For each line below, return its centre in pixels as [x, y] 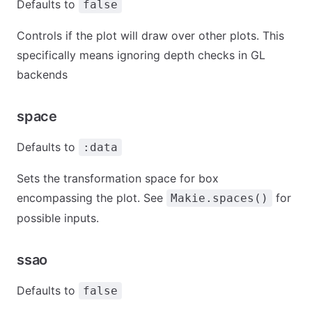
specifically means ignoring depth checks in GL [141, 55]
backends [42, 75]
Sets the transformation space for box [118, 178]
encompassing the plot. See [92, 198]
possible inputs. [58, 218]
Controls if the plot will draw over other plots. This [150, 36]
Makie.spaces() [219, 198]
